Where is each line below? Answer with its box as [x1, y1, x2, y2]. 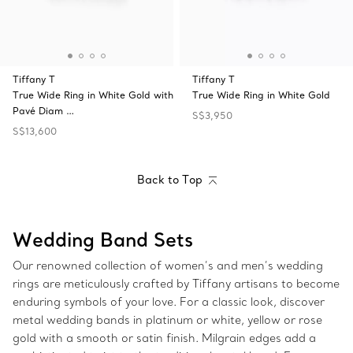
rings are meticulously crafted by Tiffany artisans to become [13, 277, 340, 292]
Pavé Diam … [13, 105, 74, 117]
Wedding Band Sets [13, 227, 193, 252]
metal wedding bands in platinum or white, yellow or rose [13, 313, 322, 328]
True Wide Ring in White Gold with [13, 89, 173, 101]
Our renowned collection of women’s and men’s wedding [13, 258, 323, 273]
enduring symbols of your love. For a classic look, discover [13, 295, 325, 310]
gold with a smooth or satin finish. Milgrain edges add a [13, 331, 316, 346]
